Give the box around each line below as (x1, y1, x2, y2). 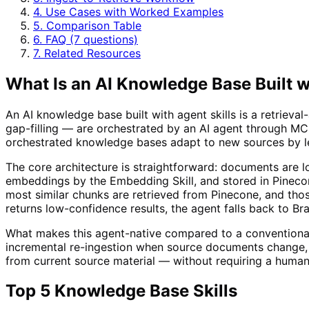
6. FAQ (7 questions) (33, 32, 138, 46)
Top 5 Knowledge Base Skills (6, 281, 237, 301)
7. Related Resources (33, 46, 141, 60)
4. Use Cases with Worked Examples (33, 4, 223, 19)
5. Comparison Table (33, 18, 141, 32)
